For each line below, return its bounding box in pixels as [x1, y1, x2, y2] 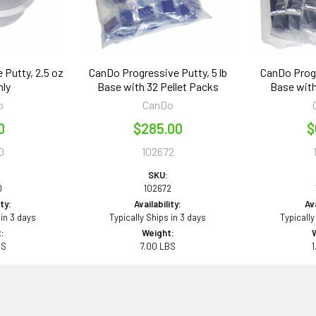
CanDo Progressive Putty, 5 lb [88, 65, 227, 79]
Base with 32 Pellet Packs [97, 79, 219, 93]
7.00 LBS [140, 240, 176, 252]
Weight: [141, 226, 174, 238]
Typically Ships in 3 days [109, 211, 207, 223]
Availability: [134, 197, 182, 209]
